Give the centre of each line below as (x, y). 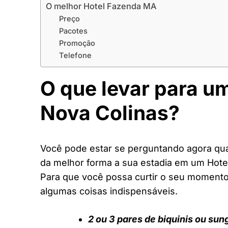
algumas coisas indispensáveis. (109, 191)
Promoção (77, 43)
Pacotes (73, 31)
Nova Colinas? (110, 112)
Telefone (75, 55)
